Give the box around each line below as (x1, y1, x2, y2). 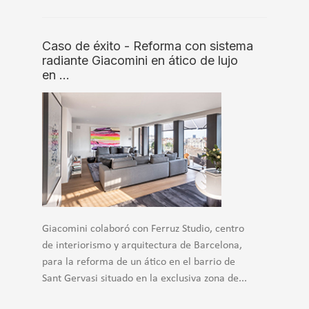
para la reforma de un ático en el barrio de (42, 257, 235, 268)
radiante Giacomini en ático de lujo (42, 52, 238, 68)
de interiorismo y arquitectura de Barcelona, (42, 240, 242, 252)
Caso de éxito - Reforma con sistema (42, 38, 253, 53)
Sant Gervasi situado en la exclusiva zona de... (42, 273, 247, 285)
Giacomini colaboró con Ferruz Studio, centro (42, 223, 244, 235)
